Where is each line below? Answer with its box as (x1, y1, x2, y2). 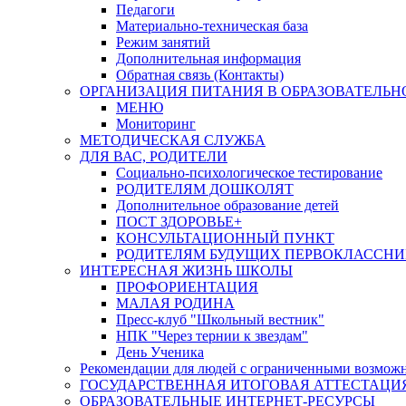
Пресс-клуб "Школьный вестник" (116, 312, 324, 327)
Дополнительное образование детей (116, 198, 339, 213)
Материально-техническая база (116, 18, 308, 34)
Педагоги (116, 2, 175, 17)
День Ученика (116, 344, 204, 360)
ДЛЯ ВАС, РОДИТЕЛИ (80, 149, 227, 164)
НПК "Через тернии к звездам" (116, 328, 308, 343)
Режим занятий (116, 34, 210, 50)
